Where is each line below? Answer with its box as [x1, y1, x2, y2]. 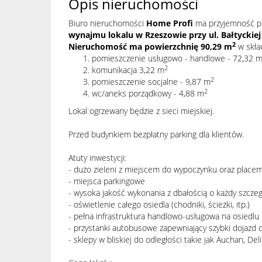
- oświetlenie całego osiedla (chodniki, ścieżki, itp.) [68, 199, 250, 210]
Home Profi [146, 18, 193, 29]
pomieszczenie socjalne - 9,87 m [92, 76, 211, 87]
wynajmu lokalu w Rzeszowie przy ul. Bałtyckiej [68, 29, 261, 40]
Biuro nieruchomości [68, 18, 146, 29]
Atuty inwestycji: [68, 152, 126, 163]
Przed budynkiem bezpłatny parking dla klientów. [68, 129, 244, 140]
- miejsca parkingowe [68, 175, 145, 187]
